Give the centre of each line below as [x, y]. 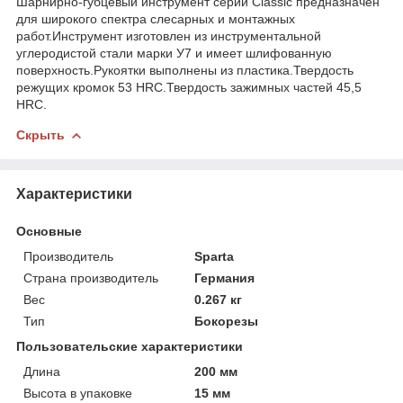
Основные [49, 231]
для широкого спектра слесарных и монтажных [156, 18]
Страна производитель [91, 278]
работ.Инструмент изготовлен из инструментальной [169, 36]
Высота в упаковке [78, 393]
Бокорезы [227, 321]
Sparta [215, 256]
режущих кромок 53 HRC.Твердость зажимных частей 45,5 [189, 87]
